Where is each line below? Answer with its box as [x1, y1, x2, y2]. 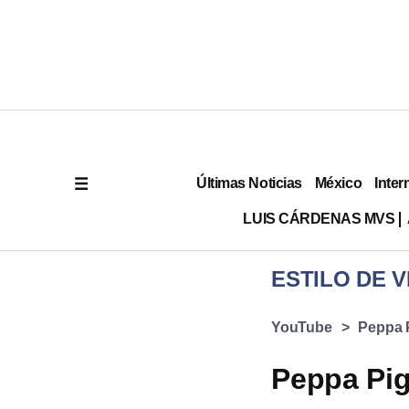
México [314, 174, 362, 191]
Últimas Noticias [196, 174, 302, 191]
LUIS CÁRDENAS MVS [243, 210, 395, 226]
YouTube [271, 320, 332, 335]
